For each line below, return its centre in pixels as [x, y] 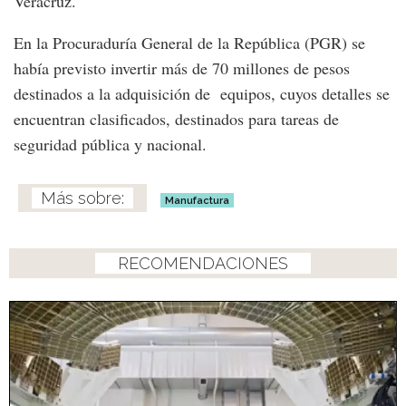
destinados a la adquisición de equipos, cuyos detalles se [202, 93]
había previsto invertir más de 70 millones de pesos [182, 68]
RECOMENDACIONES [203, 263]
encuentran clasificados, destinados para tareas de [176, 118]
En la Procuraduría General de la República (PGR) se [189, 42]
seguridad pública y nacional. [110, 144]
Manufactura [197, 200]
